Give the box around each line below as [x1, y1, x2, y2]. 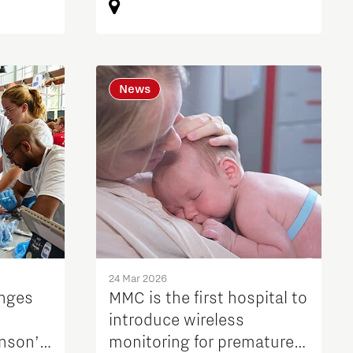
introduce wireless [108, 310, 244, 330]
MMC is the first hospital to [108, 288, 307, 308]
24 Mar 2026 [108, 272, 167, 285]
